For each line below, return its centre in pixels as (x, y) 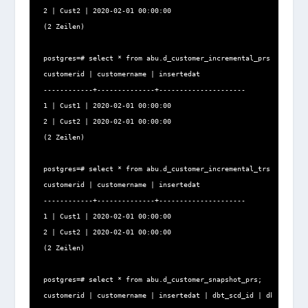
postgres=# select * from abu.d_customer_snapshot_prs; (152, 280)
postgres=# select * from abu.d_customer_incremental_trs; (158, 169)
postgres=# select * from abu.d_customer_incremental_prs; (158, 58)
